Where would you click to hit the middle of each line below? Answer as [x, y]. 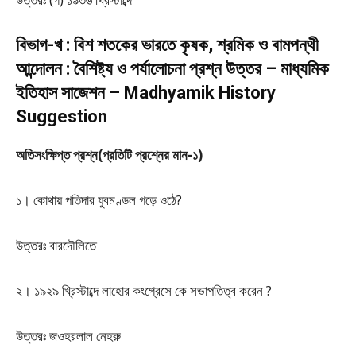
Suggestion [62, 116]
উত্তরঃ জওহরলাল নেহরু [68, 336]
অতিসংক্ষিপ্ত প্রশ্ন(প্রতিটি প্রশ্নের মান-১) [109, 155]
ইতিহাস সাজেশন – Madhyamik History [146, 93]
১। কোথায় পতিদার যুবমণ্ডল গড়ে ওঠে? [99, 200]
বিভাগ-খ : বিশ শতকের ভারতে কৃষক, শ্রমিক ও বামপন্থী [167, 45]
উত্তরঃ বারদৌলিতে [56, 245]
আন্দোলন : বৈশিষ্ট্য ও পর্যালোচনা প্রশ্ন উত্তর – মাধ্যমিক [172, 69]
